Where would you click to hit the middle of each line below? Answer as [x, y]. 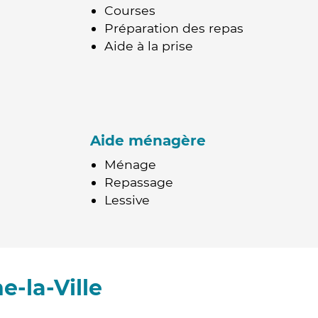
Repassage [139, 182]
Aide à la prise [149, 46]
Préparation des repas [174, 28]
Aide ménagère [148, 141]
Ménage [130, 164]
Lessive [127, 200]
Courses [130, 10]
